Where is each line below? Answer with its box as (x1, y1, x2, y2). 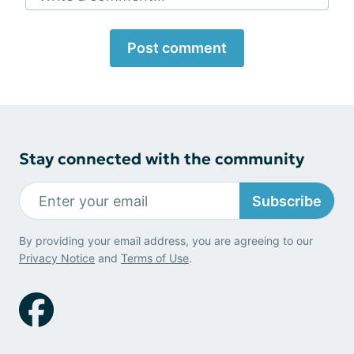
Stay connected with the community (19, 149, 304, 169)
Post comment (127, 40, 227, 56)
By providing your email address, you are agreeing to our (19, 234, 313, 247)
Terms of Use (121, 251, 189, 265)
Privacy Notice (19, 251, 95, 265)
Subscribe (252, 192, 322, 209)
